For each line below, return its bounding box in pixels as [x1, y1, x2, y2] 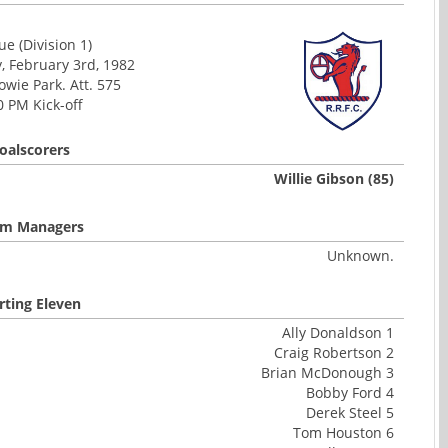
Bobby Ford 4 [306, 383, 394, 402]
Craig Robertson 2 [274, 343, 394, 362]
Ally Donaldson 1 [282, 323, 394, 342]
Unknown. [327, 246, 394, 265]
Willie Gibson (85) [274, 169, 394, 188]
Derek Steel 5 [306, 403, 394, 422]
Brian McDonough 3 [261, 363, 394, 382]
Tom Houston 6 [293, 423, 394, 442]
